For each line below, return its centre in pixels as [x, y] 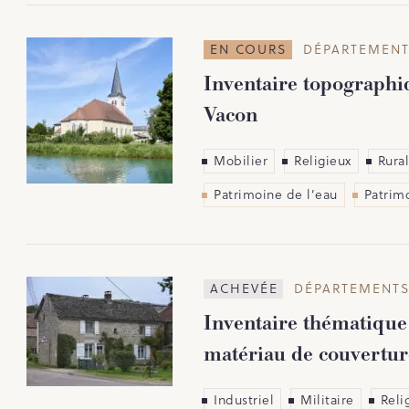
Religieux [323, 160]
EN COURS [249, 49]
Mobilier [241, 160]
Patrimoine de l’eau [276, 194]
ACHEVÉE [244, 288]
